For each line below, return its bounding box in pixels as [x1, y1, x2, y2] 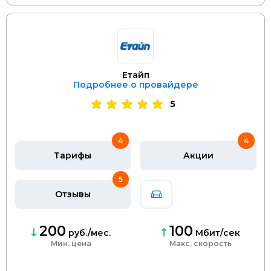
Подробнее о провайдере [73, 79, 198, 90]
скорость [192, 238, 232, 248]
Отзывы [54, 188, 91, 200]
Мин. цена [50, 238, 91, 248]
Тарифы [54, 149, 92, 161]
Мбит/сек [192, 227, 240, 238]
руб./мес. [65, 227, 111, 238]
